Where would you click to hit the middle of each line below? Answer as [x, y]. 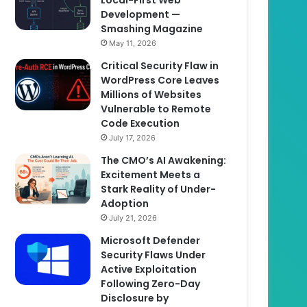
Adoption [125, 203]
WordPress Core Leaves [160, 80]
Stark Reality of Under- [159, 189]
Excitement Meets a [151, 174]
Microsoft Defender [151, 240]
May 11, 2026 [133, 43]
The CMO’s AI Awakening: [164, 160]
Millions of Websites [151, 94]
